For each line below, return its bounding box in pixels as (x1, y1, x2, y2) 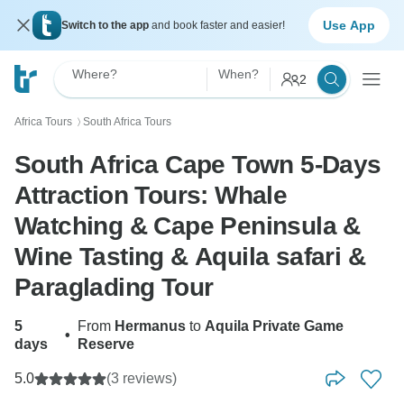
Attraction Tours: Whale (14, 181, 288, 209)
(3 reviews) (106, 371, 177, 386)
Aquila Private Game (204, 318, 344, 334)
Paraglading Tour (14, 273, 214, 301)
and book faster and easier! (151, 19, 285, 32)
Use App (323, 17, 375, 32)
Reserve (77, 336, 134, 352)
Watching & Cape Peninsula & (14, 212, 344, 240)
